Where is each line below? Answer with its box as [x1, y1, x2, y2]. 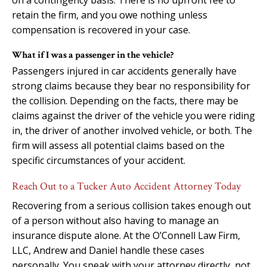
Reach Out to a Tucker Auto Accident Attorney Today [12, 179, 241, 193]
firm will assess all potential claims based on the [12, 138, 225, 152]
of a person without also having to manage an [12, 213, 219, 227]
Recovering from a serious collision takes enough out [12, 198, 251, 212]
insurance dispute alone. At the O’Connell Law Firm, [12, 228, 240, 242]
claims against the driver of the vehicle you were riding [12, 108, 255, 122]
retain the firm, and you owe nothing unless [12, 8, 207, 21]
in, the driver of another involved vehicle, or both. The [12, 123, 252, 137]
